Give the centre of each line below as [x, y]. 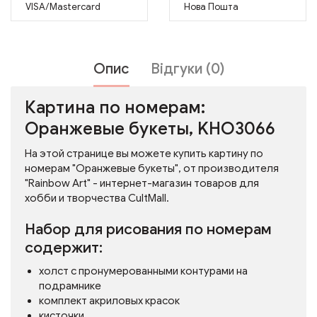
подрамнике [70, 286]
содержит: [64, 248]
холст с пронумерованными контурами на [143, 271]
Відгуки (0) [187, 69]
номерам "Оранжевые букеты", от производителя [152, 168]
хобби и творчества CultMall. [97, 198]
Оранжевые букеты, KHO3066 [150, 129]
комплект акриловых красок [109, 301]
